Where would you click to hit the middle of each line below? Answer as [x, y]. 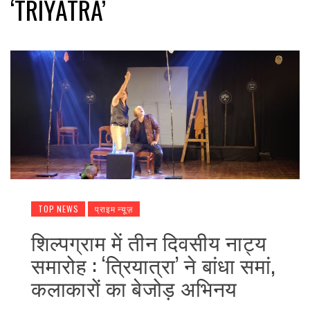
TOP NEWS [58, 209]
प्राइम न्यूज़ [114, 209]
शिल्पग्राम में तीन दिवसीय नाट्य [149, 242]
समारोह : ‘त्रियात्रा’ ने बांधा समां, [153, 265]
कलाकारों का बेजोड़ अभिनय [135, 288]
